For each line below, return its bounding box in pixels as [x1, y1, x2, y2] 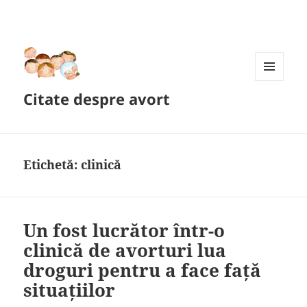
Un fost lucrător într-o [23, 218, 225, 243]
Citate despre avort [23, 88, 171, 110]
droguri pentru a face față [23, 258, 262, 283]
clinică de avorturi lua [23, 238, 227, 263]
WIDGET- [255, 103, 292, 115]
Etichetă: [23, 156, 82, 173]
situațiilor [23, 278, 116, 303]
